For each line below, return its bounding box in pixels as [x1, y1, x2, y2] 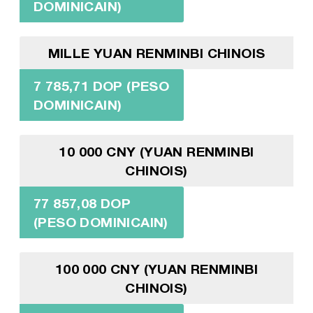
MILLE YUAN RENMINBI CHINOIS [48, 44, 265, 61]
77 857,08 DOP [33, 194, 131, 211]
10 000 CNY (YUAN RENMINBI [59, 143, 254, 159]
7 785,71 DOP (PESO [33, 77, 170, 94]
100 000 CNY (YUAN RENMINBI [54, 260, 259, 277]
